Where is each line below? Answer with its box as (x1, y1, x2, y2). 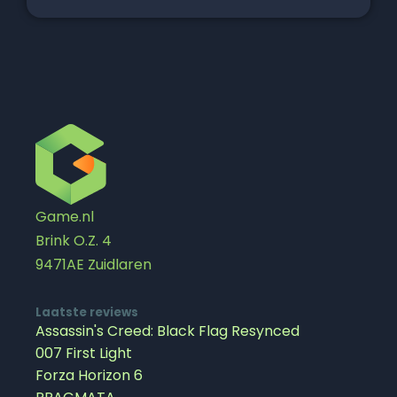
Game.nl (35, 206, 94, 227)
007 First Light (35, 342, 132, 363)
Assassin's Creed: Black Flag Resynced (35, 320, 300, 341)
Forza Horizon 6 (35, 364, 143, 385)
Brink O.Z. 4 (35, 230, 112, 251)
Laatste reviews (35, 303, 138, 321)
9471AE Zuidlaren (35, 253, 152, 275)
